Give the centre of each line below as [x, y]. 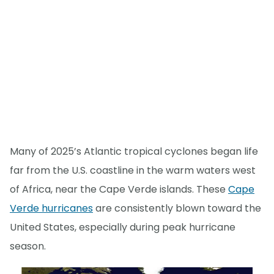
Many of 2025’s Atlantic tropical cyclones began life [134, 152]
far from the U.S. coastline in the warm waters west [133, 171]
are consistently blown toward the [177, 209]
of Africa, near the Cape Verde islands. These [119, 190]
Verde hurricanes [51, 209]
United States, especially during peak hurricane [123, 228]
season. [28, 246]
